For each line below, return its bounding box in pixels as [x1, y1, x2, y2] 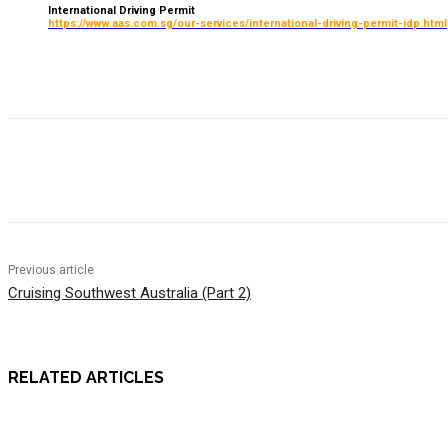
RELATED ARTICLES [8, 367, 164, 387]
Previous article [8, 262, 94, 277]
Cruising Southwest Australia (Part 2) [8, 283, 251, 302]
